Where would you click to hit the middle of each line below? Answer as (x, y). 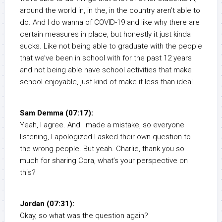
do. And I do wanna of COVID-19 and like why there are (110, 23)
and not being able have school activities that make (106, 70)
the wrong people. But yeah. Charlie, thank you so (102, 149)
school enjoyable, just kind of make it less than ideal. (107, 82)
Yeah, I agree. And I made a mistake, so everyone (102, 125)
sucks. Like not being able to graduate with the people (111, 46)
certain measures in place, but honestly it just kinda (105, 34)
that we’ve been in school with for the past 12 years (106, 58)
